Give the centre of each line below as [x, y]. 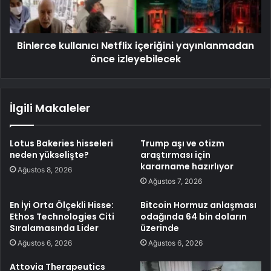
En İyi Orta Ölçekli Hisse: [62, 205]
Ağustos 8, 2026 [45, 169]
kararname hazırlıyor [187, 166]
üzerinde [160, 228]
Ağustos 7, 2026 [175, 181]
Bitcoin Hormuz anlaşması [198, 205]
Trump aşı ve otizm [182, 143]
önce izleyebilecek [135, 59]
